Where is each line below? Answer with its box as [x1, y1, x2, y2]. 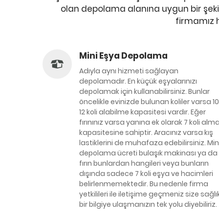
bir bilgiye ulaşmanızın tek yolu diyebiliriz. [79, 199, 217, 209]
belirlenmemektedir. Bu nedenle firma [79, 179, 208, 189]
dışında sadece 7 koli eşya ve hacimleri [79, 169, 213, 178]
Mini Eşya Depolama [79, 50, 168, 62]
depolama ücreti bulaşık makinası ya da [79, 148, 218, 158]
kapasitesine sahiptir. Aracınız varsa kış [79, 128, 213, 137]
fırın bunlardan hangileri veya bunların [79, 158, 209, 168]
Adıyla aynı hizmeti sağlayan [79, 66, 178, 76]
